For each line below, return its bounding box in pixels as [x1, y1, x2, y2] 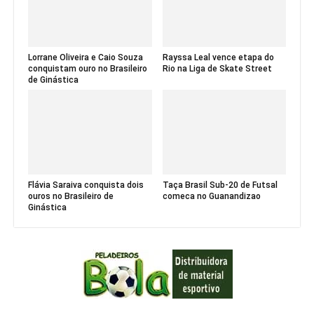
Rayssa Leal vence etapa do [162, 52, 274, 62]
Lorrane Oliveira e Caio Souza [28, 52, 143, 62]
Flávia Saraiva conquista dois [28, 180, 144, 191]
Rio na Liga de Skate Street [162, 63, 272, 74]
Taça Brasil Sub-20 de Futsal [162, 180, 278, 191]
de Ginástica [28, 74, 78, 85]
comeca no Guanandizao [162, 191, 261, 202]
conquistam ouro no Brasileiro [28, 63, 147, 74]
